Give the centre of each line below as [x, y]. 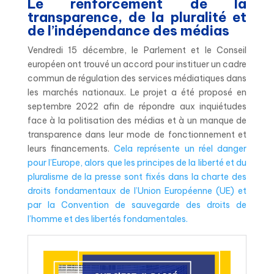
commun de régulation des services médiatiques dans [137, 78]
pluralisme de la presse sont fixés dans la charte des [137, 176]
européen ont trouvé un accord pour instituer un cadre [137, 64]
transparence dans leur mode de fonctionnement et [137, 134]
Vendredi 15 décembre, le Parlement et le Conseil [137, 50]
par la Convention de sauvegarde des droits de [137, 205]
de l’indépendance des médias [128, 30]
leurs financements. [71, 148]
